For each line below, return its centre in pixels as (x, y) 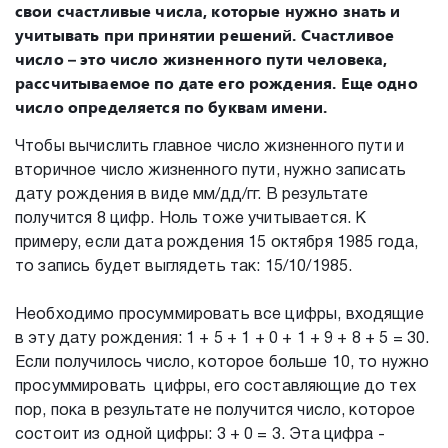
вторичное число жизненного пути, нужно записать (211, 170)
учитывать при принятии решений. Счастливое (205, 34)
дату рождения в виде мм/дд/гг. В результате (192, 194)
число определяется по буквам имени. (171, 106)
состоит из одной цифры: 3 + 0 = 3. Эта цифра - (200, 434)
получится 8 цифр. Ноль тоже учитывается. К (191, 218)
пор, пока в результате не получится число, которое (215, 410)
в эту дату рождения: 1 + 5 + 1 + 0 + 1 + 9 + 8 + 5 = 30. (222, 338)
